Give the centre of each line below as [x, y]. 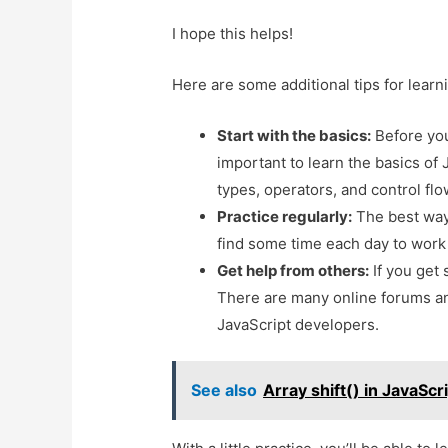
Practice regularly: [285, 217]
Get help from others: [293, 271]
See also [224, 389]
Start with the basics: [294, 136]
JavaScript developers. [298, 325]
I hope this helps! [233, 34]
